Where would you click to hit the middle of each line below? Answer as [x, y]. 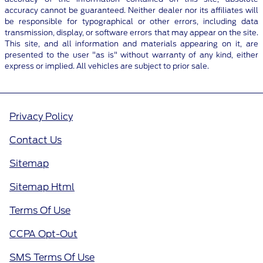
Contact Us [36, 140]
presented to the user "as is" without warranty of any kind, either [131, 55]
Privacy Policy [41, 117]
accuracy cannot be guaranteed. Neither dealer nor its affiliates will [131, 11]
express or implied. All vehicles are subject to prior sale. [107, 66]
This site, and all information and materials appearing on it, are [131, 44]
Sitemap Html [42, 187]
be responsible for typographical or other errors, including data [131, 22]
